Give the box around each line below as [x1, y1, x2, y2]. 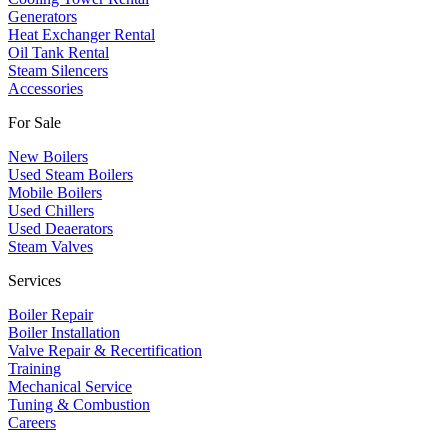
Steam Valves [8, 238, 93, 256]
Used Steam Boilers [8, 166, 133, 184]
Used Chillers [8, 202, 94, 220]
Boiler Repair [8, 306, 93, 324]
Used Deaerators [8, 220, 113, 238]
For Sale [8, 114, 61, 132]
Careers [8, 414, 56, 432]
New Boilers [8, 148, 88, 166]
